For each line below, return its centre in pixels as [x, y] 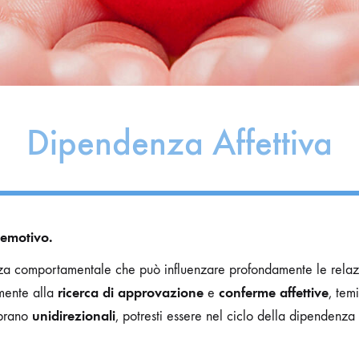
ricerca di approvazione [131, 292]
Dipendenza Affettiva [179, 142]
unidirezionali [74, 315]
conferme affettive [274, 292]
